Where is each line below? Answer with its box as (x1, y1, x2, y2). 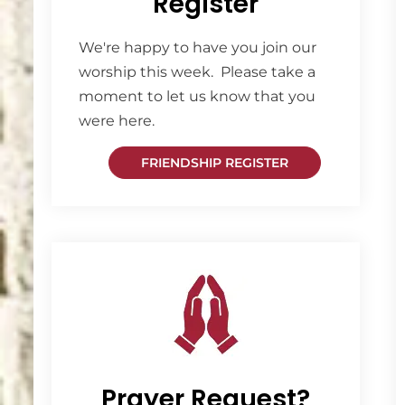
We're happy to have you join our (79, 39, 316, 56)
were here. (79, 112, 155, 129)
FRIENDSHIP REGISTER (141, 155, 288, 171)
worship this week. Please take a (79, 63, 316, 80)
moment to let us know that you (79, 88, 316, 105)
